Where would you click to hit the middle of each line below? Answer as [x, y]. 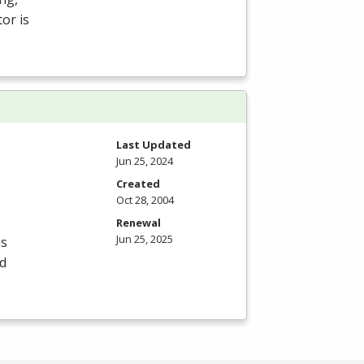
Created [138, 183]
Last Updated [154, 144]
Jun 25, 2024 [145, 160]
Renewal [139, 222]
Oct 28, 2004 [145, 199]
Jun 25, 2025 [145, 238]
